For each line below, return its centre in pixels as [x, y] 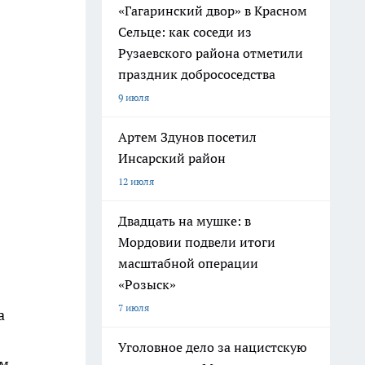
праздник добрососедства [197, 74]
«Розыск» [147, 284]
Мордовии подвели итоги [197, 242]
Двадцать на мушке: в [185, 221]
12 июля [136, 181]
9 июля [134, 97]
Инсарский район [172, 158]
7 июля [134, 308]
